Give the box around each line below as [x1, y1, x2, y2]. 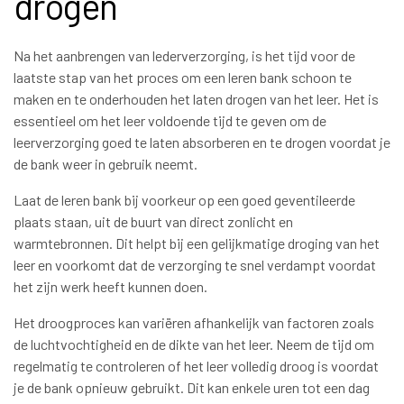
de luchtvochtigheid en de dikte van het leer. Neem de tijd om [14, 335, 374, 353]
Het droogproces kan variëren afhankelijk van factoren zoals [14, 313, 374, 331]
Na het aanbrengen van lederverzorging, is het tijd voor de [14, 46, 355, 64]
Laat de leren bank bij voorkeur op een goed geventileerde [14, 190, 355, 208]
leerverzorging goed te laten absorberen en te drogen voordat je [14, 133, 390, 151]
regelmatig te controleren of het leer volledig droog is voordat [14, 356, 379, 374]
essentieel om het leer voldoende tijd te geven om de [14, 111, 326, 129]
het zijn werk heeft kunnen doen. [14, 277, 207, 295]
